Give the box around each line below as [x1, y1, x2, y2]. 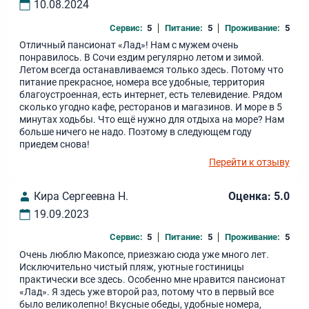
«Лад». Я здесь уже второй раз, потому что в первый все [19, 286, 275, 299]
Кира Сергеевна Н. [33, 189, 128, 203]
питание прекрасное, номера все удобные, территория [19, 77, 266, 89]
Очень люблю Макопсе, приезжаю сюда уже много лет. [19, 249, 270, 261]
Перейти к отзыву [208, 156, 290, 168]
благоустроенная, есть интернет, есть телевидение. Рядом [19, 89, 283, 101]
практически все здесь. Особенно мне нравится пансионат [19, 274, 286, 286]
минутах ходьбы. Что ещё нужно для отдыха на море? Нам [19, 114, 285, 126]
